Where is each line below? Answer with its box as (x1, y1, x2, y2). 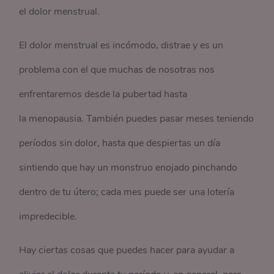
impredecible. (19, 210, 78, 223)
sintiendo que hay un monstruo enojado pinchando (19, 161, 238, 174)
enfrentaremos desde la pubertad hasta (19, 87, 188, 101)
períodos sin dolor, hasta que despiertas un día (19, 136, 221, 150)
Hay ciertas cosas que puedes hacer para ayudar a (19, 243, 235, 257)
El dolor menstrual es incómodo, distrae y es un (19, 39, 224, 52)
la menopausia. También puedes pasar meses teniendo (19, 112, 254, 125)
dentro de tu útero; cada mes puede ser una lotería (19, 185, 235, 199)
